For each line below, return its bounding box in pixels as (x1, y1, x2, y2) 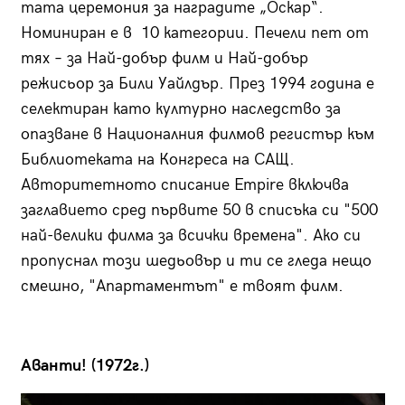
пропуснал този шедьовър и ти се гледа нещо (20, 251, 372, 271)
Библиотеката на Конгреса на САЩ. (20, 150, 295, 170)
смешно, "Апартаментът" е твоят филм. (20, 277, 348, 297)
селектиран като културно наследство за (20, 99, 341, 119)
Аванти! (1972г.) (20, 356, 149, 376)
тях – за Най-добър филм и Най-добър (20, 49, 308, 69)
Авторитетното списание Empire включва (20, 175, 349, 195)
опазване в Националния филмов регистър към (20, 125, 374, 145)
